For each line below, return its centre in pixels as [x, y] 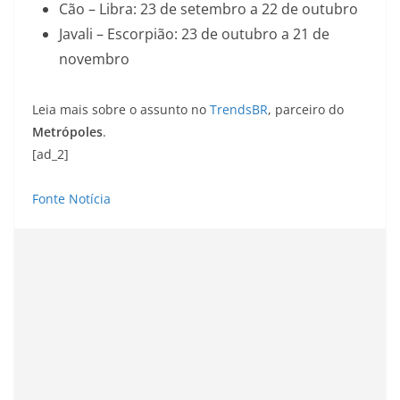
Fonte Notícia [71, 199]
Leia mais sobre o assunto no [121, 109]
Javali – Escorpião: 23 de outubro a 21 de [194, 34]
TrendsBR [239, 109]
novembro [94, 59]
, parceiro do [306, 109]
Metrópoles [67, 132]
